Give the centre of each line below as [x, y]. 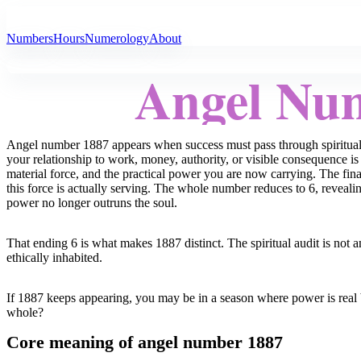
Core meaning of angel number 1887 [145, 342]
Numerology [117, 38]
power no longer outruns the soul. [92, 203]
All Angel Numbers [81, 19]
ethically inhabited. [54, 257]
